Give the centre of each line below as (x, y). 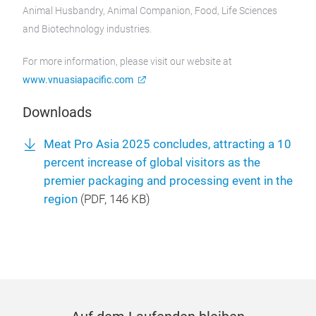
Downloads (57, 112)
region (61, 199)
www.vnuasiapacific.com (78, 80)
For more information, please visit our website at (127, 61)
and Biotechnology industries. (87, 29)
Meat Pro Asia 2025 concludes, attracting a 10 (168, 144)
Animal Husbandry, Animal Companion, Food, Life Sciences (150, 11)
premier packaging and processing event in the (168, 181)
